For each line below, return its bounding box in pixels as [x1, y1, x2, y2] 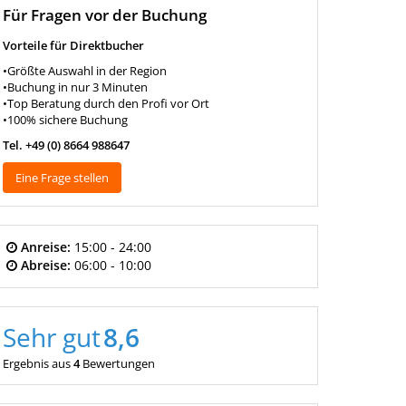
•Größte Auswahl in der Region [2, 63, 167, 79]
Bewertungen [82, 355, 155, 372]
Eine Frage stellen [14, 169, 109, 186]
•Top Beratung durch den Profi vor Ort [2, 95, 209, 111]
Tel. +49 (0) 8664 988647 [2, 137, 130, 153]
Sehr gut [2, 320, 101, 354]
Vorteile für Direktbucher [2, 37, 144, 53]
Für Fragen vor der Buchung [2, 5, 207, 25]
